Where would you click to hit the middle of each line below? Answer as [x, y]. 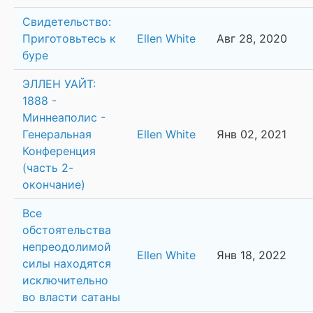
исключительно [65, 281]
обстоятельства [67, 230]
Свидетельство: [67, 22]
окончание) [54, 185]
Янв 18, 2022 [252, 255]
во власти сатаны [71, 297]
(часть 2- [48, 168]
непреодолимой [67, 247]
